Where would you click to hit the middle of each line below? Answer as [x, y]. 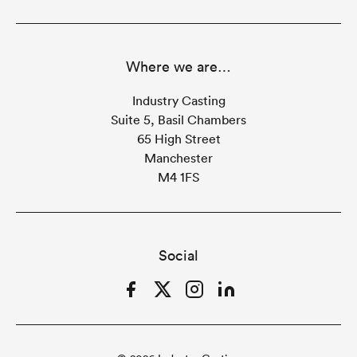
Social [178, 255]
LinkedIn [240, 298]
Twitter [173, 298]
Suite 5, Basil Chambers [178, 120]
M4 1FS [178, 177]
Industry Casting [178, 100]
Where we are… [178, 67]
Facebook [147, 298]
